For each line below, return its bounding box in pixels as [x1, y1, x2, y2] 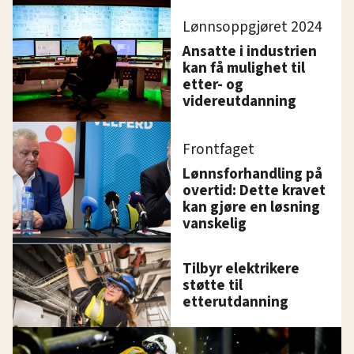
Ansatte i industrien [183, 40, 318, 62]
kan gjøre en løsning [183, 195, 321, 218]
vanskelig [183, 212, 247, 235]
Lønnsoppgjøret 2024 [183, 15, 323, 38]
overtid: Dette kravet [183, 179, 326, 201]
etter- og [183, 73, 244, 96]
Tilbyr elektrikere [183, 257, 300, 280]
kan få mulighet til [183, 56, 306, 79]
